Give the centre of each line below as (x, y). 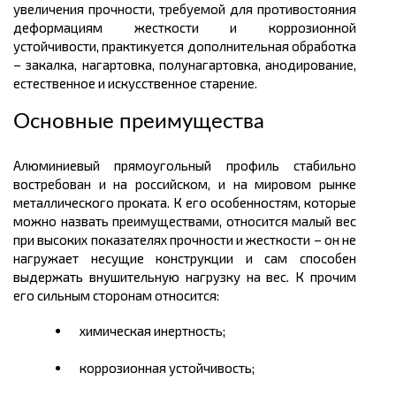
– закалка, (48, 64)
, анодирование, (307, 64)
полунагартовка (208, 64)
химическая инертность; (152, 330)
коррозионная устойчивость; (167, 367)
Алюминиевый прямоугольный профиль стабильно (185, 165)
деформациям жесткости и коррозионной (185, 27)
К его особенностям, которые (265, 202)
